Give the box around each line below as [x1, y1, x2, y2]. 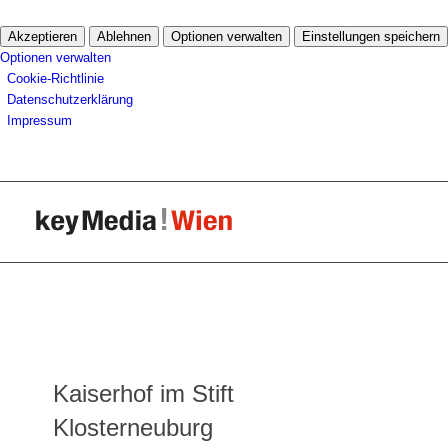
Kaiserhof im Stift [53, 379, 235, 407]
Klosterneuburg [53, 413, 214, 441]
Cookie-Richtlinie [7, 70, 104, 86]
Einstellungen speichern [302, 28, 440, 44]
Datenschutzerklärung [7, 91, 133, 107]
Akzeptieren [8, 28, 77, 44]
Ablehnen [97, 28, 151, 44]
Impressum [7, 112, 72, 128]
